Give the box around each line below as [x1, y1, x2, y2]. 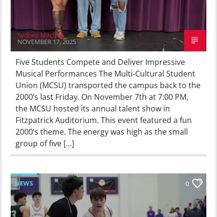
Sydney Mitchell [17, 30, 63, 39]
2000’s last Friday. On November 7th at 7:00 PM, [15, 91, 189, 102]
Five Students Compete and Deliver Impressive [15, 56, 186, 67]
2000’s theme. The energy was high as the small [15, 126, 188, 137]
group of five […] [15, 138, 75, 149]
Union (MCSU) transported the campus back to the [15, 79, 201, 91]
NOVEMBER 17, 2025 [17, 37, 77, 46]
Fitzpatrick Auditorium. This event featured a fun [15, 114, 192, 125]
